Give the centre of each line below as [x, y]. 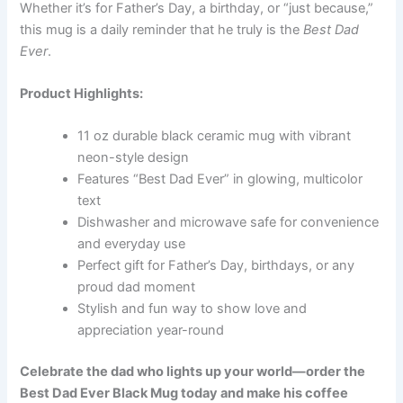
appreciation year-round [151, 331]
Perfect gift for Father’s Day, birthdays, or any [216, 266]
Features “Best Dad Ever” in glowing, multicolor [220, 179]
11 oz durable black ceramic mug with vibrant [215, 136]
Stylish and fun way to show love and [193, 309]
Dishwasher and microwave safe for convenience [228, 223]
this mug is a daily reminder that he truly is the [162, 29]
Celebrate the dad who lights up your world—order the [193, 372]
